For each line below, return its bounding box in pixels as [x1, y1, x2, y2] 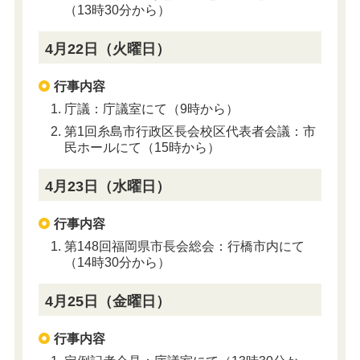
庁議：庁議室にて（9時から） [63, 102, 239, 117]
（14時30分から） [63, 256, 170, 270]
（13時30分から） [63, 3, 170, 18]
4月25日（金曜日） [45, 292, 171, 309]
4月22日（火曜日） [45, 41, 171, 58]
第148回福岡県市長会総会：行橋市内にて [63, 239, 305, 254]
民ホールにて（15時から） [63, 141, 220, 155]
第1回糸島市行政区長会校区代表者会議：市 [63, 125, 316, 139]
